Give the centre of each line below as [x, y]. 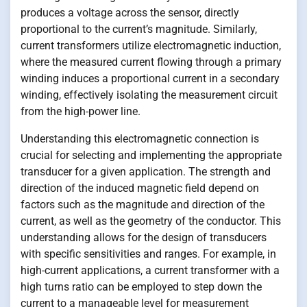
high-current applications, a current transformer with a [150, 270]
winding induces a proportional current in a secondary [150, 78]
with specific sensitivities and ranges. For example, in [148, 254]
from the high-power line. [81, 111]
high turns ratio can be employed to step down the [141, 286]
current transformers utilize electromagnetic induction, [151, 45]
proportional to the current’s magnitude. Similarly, [139, 29]
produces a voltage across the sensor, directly [130, 12]
